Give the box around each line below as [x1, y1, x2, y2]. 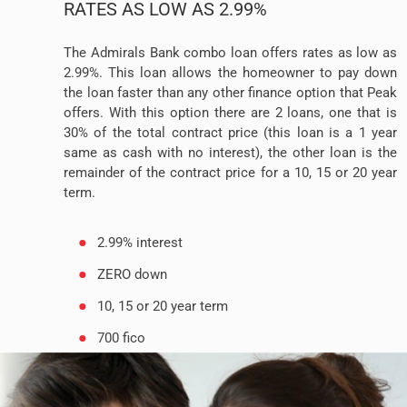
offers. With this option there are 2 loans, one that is [64, 104, 398, 122]
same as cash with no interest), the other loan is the [64, 144, 398, 162]
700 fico [96, 330, 145, 347]
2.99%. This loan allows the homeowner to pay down [64, 65, 398, 82]
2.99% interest [96, 234, 183, 252]
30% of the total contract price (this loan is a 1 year [64, 124, 398, 142]
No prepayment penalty [96, 362, 237, 379]
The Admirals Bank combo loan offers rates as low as [64, 45, 398, 62]
